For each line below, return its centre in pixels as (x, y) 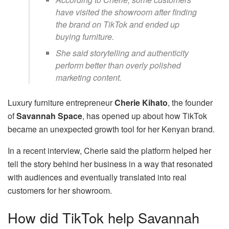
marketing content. (90, 77)
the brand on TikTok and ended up (118, 24)
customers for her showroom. (61, 190)
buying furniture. (86, 36)
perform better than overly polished (119, 65)
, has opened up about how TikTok (145, 116)
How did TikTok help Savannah (104, 218)
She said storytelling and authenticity (122, 53)
